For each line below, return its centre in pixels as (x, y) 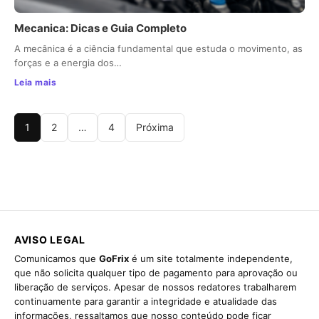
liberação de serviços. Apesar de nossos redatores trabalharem (155, 287)
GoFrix (114, 259)
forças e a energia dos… (68, 63)
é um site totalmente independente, (211, 259)
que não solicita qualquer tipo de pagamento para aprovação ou (156, 273)
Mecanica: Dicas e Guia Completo (100, 28)
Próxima (155, 127)
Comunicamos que (57, 259)
